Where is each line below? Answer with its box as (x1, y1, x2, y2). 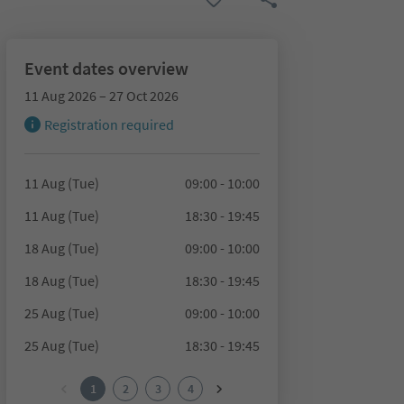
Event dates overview (23, 57, 188, 79)
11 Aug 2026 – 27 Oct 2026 (23, 87, 179, 105)
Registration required (43, 115, 174, 133)
